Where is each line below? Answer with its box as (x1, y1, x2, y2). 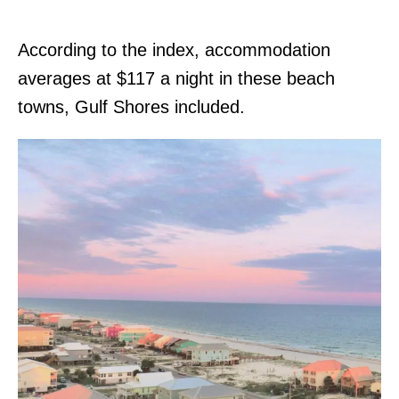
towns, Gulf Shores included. (18, 96, 245, 117)
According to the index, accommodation (18, 39, 330, 60)
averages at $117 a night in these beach (18, 68, 335, 88)
